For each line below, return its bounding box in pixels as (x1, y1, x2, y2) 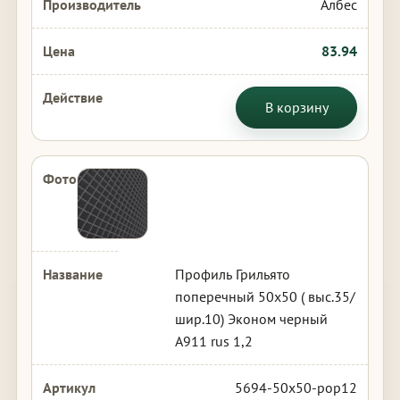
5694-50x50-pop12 (235, 379, 358, 396)
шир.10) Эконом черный (174, 310, 328, 328)
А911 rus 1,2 (174, 332, 253, 350)
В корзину (264, 98, 329, 116)
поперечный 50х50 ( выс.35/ (174, 287, 355, 305)
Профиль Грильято (174, 265, 290, 283)
